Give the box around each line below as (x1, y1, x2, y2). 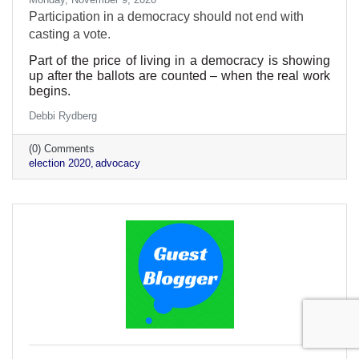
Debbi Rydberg (29, 109, 97, 122)
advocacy (95, 156, 140, 169)
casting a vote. (29, 26, 111, 41)
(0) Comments (29, 142, 95, 155)
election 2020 (29, 156, 91, 169)
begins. (29, 83, 71, 98)
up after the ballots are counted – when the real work (29, 68, 330, 83)
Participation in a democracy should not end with (29, 9, 304, 23)
